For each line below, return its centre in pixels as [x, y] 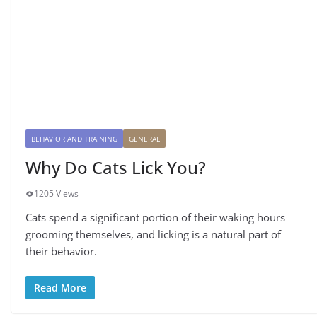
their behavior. [61, 251]
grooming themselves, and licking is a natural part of [153, 234]
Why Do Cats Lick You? [116, 167]
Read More [60, 287]
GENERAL [144, 139]
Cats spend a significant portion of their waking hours [155, 217]
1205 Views [56, 194]
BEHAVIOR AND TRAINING [74, 139]
